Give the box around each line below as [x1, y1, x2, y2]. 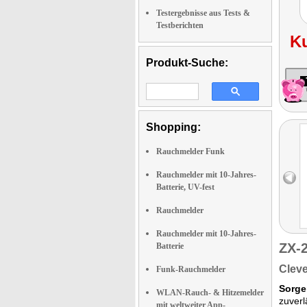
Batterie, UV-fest [156, 182, 214, 192]
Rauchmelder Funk [156, 147, 225, 156]
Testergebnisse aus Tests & [156, 8, 250, 18]
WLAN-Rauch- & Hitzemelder [156, 288, 264, 297]
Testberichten [156, 21, 204, 30]
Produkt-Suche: [146, 57, 228, 69]
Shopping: [146, 121, 201, 133]
